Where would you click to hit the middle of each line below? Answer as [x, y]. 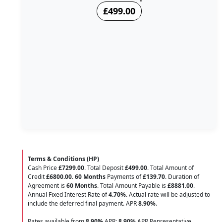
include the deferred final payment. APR [83, 203]
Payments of [124, 176]
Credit [37, 176]
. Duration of [182, 176]
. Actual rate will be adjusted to [168, 194]
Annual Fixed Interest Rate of [68, 194]
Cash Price [43, 167]
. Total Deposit [105, 167]
